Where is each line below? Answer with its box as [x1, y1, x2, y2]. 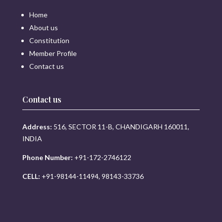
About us [29, 23, 58, 32]
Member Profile [29, 49, 77, 57]
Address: [22, 122, 52, 131]
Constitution [29, 36, 69, 45]
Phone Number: [22, 153, 73, 162]
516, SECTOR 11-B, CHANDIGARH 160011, [52, 122, 189, 131]
